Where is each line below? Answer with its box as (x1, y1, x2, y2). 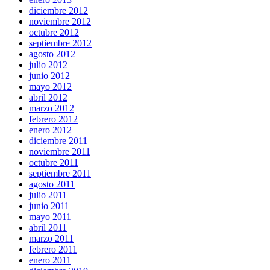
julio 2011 (29, 189, 67, 200)
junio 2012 (29, 70, 70, 81)
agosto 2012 (29, 48, 75, 59)
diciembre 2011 (29, 135, 87, 146)
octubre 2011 (29, 157, 78, 168)
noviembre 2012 (29, 16, 91, 27)
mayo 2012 (29, 81, 72, 92)
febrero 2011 (29, 243, 77, 254)
